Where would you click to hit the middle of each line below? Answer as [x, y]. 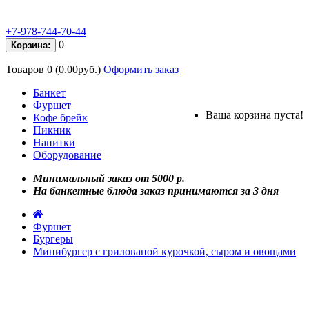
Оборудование [67, 155]
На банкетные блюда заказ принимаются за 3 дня [156, 191]
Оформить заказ [141, 69]
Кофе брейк [60, 118]
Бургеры [53, 239]
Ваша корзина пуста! [255, 115]
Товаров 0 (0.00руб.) [53, 69]
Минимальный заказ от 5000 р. [109, 178]
